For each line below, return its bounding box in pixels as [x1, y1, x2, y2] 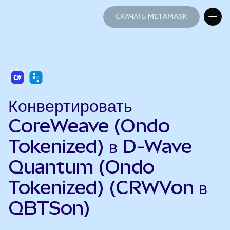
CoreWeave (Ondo [8, 115, 170, 137]
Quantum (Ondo [8, 156, 155, 178]
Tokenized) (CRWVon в [8, 177, 207, 198]
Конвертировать [8, 94, 132, 116]
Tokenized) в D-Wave [8, 136, 192, 157]
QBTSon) [8, 197, 90, 219]
